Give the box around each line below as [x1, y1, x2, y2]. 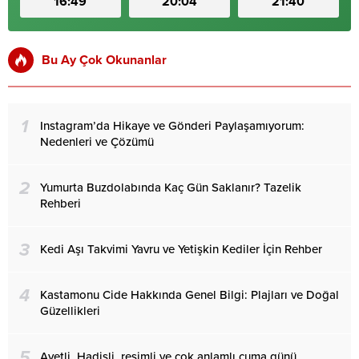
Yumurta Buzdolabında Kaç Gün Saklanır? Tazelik [40, 180, 301, 196]
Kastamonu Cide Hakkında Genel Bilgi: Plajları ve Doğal [40, 288, 339, 303]
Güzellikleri [40, 304, 100, 319]
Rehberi [40, 196, 81, 212]
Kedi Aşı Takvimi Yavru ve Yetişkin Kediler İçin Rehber [40, 242, 322, 257]
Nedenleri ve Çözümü [40, 135, 154, 150]
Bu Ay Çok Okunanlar [42, 52, 167, 69]
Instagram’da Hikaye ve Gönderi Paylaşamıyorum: [40, 119, 305, 134]
